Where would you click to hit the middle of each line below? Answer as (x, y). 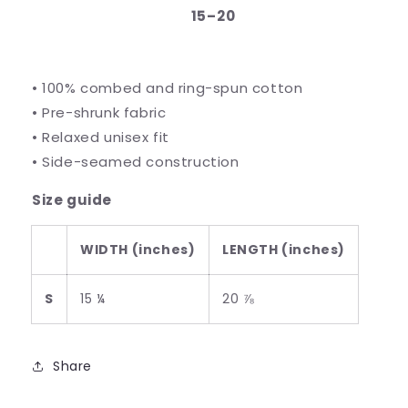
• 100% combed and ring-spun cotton (168, 88)
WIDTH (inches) (138, 250)
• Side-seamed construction (136, 162)
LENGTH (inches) (284, 250)
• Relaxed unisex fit (101, 137)
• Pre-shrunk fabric (99, 112)
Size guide (72, 200)
